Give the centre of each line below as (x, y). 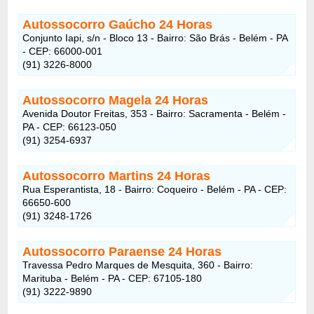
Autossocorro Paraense (96, 251)
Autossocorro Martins (90, 176)
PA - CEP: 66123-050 (70, 127)
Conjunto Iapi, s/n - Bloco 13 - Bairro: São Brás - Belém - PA (155, 37)
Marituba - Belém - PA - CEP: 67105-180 (112, 278)
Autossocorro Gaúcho (91, 24)
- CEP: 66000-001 (63, 51)
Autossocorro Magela (89, 100)
